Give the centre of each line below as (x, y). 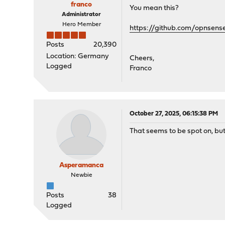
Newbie (81, 176)
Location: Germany (78, 57)
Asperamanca (82, 166)
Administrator (82, 15)
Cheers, (142, 59)
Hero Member (81, 25)
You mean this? (154, 9)
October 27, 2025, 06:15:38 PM (174, 114)
